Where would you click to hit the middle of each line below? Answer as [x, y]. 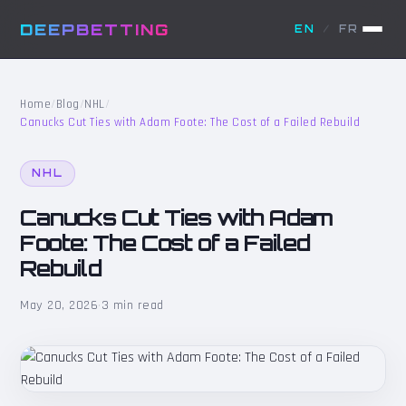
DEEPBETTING [95, 29]
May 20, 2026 [59, 305]
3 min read [132, 305]
